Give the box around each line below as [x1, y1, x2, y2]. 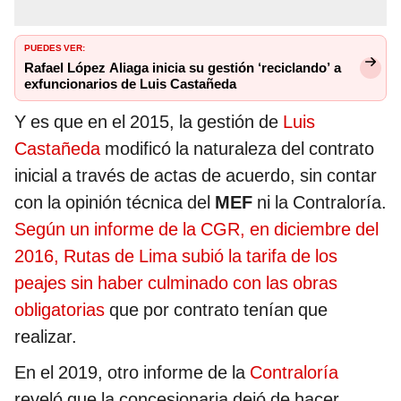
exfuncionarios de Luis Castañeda [24, 76, 236, 93]
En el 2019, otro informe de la [14, 362, 250, 384]
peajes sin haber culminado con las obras [14, 272, 337, 294]
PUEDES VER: [24, 39, 85, 55]
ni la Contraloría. [252, 192, 387, 214]
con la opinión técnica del [14, 192, 215, 214]
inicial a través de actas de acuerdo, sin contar [14, 165, 377, 187]
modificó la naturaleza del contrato [100, 138, 374, 160]
